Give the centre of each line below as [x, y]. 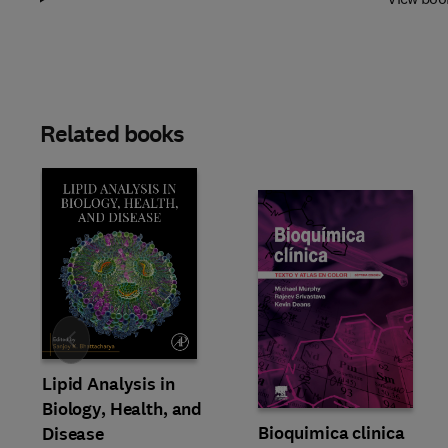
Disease [73, 434]
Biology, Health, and [122, 409]
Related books [112, 134]
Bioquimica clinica [331, 432]
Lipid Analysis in [108, 384]
